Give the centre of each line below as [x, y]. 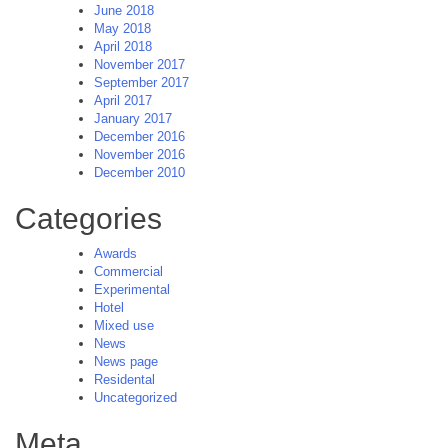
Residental [124, 379]
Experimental [132, 289]
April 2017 [123, 100]
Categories [88, 218]
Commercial [128, 271]
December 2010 [139, 172]
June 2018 [124, 10]
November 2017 [139, 64]
